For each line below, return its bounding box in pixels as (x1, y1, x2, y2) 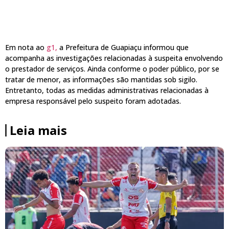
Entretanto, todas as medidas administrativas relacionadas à (5, 85, 209, 96)
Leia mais (10, 121, 67, 139)
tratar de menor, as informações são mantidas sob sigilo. (5, 75, 197, 85)
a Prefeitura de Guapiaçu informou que (59, 42, 189, 53)
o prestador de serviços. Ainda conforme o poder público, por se (5, 64, 219, 74)
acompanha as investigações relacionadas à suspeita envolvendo (5, 53, 223, 63)
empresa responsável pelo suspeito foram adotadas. (5, 96, 181, 106)
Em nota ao (5, 42, 47, 53)
